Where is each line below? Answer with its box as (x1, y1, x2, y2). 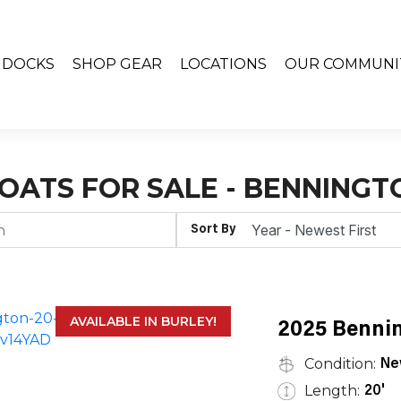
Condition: (303, 355, 376, 372)
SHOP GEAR (72, 55, 162, 73)
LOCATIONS (179, 55, 267, 73)
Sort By (191, 223, 236, 236)
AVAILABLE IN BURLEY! (69, 313, 217, 330)
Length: (303, 382, 360, 399)
